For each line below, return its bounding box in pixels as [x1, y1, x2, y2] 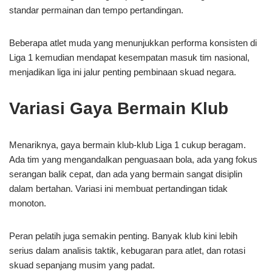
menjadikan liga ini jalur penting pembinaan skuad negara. [9, 67, 236, 77]
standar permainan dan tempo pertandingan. [9, 5, 183, 15]
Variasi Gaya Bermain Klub [9, 99, 228, 118]
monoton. [9, 198, 46, 208]
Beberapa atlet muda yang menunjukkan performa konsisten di [9, 38, 257, 48]
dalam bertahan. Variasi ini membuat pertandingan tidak [9, 183, 228, 194]
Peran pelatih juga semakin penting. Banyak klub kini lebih [9, 231, 237, 241]
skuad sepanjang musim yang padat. [9, 260, 155, 270]
